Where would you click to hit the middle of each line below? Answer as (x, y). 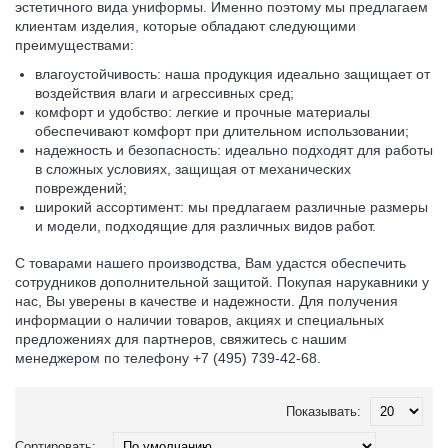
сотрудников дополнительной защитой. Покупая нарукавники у (222, 282)
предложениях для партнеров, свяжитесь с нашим (181, 339)
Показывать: (323, 412)
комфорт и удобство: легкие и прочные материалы (202, 112)
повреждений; (81, 188)
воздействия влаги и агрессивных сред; (164, 93)
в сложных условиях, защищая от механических (193, 169)
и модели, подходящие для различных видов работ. (205, 226)
